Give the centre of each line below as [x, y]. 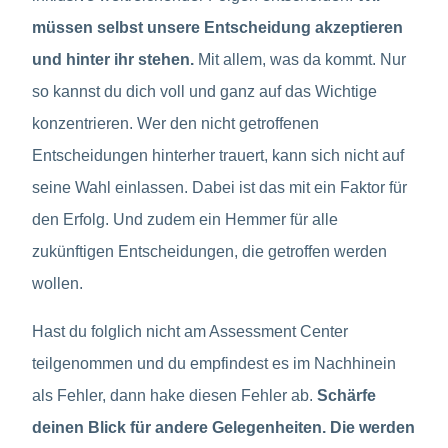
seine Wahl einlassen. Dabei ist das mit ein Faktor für [219, 187]
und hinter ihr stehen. [115, 59]
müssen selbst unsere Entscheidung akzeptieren [217, 27]
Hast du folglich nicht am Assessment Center [190, 331]
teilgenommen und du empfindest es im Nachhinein [214, 363]
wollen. [57, 283]
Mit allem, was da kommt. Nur [302, 59]
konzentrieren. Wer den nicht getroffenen [175, 123]
